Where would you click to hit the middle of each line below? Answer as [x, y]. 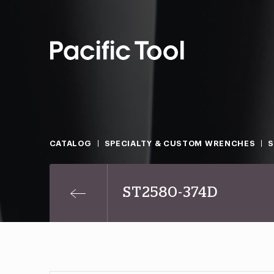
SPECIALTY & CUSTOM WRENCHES [180, 143]
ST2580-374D [170, 193]
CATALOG [70, 143]
